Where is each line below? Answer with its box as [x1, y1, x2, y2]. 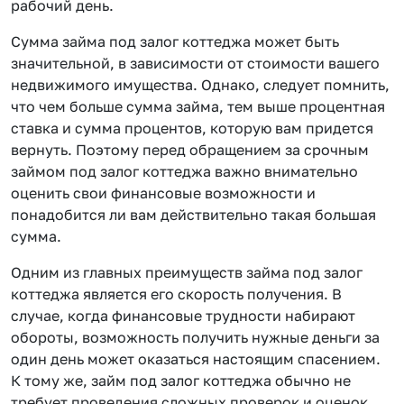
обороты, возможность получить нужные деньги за [11, 327, 380, 346]
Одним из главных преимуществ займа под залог [11, 262, 363, 281]
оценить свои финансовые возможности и [11, 183, 316, 202]
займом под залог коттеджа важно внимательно [11, 161, 358, 180]
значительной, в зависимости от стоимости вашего [11, 53, 380, 72]
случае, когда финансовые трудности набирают [11, 306, 355, 325]
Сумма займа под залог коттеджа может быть [11, 32, 339, 50]
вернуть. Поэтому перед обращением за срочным [11, 140, 369, 159]
